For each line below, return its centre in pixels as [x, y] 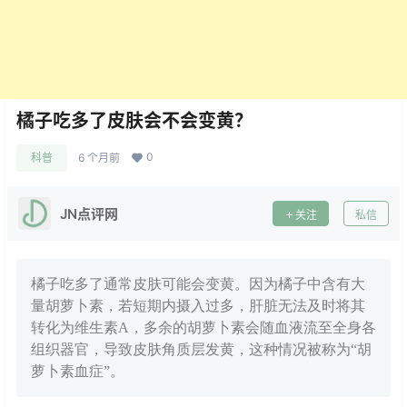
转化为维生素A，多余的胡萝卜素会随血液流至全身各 [203, 328]
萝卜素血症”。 [78, 371]
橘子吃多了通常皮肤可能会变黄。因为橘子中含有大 [198, 284]
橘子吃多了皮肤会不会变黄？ [134, 121]
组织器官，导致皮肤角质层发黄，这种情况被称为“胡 [201, 349]
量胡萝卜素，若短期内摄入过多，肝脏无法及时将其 [198, 306]
